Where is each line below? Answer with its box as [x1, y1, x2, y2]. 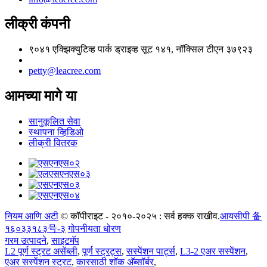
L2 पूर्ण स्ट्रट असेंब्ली [5, 246, 77, 257]
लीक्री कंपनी [5, 16, 70, 32]
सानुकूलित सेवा [29, 116, 80, 127]
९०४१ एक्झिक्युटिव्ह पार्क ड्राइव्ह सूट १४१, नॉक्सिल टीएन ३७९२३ [29, 44, 253, 55]
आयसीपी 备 [220, 211, 262, 222]
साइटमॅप [51, 235, 79, 246]
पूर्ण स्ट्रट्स [82, 246, 122, 257]
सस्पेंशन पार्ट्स [126, 246, 175, 257]
